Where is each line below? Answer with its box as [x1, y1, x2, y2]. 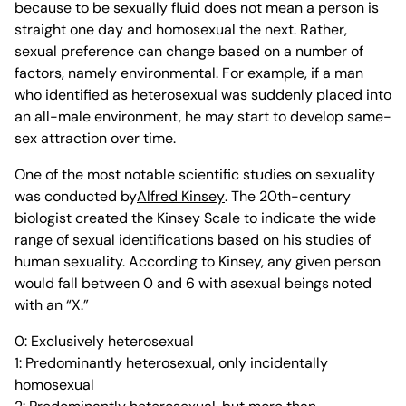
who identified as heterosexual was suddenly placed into [14, 85, 391, 105]
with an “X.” [14, 295, 89, 315]
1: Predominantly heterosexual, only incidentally [14, 353, 328, 373]
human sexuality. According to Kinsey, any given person [14, 252, 381, 272]
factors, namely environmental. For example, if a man [14, 63, 363, 83]
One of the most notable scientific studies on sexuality [14, 165, 375, 185]
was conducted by [14, 187, 137, 207]
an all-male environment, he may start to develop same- [14, 107, 391, 127]
